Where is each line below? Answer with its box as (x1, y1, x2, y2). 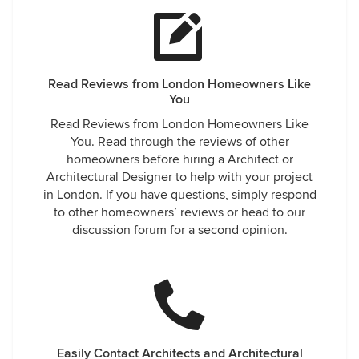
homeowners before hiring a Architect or (66, 151, 293, 167)
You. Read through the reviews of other (70, 134, 289, 150)
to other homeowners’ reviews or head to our (54, 204, 305, 220)
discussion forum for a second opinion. (71, 222, 288, 238)
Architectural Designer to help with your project (46, 169, 313, 185)
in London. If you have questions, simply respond (42, 187, 317, 203)
